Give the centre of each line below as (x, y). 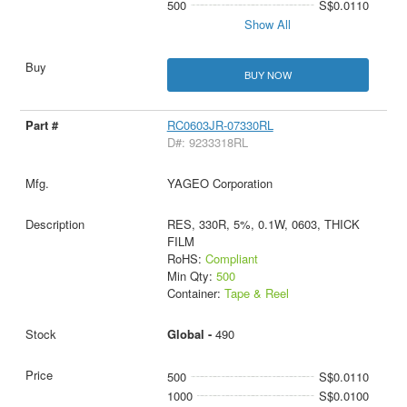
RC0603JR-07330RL (220, 125)
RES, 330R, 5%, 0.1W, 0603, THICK (263, 224)
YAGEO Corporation (219, 184)
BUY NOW (268, 74)
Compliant (231, 259)
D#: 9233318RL (207, 143)
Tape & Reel (256, 293)
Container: (195, 293)
